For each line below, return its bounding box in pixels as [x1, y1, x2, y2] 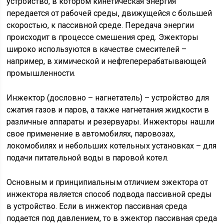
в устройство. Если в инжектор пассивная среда [6, 201, 187, 211]
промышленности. [6, 68, 76, 78]
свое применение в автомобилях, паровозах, [6, 129, 175, 138]
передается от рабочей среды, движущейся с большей [6, 8, 212, 18]
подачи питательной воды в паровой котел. [6, 153, 169, 162]
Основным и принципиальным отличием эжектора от [6, 177, 208, 187]
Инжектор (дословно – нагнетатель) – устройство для [6, 93, 209, 102]
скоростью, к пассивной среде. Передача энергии [6, 20, 194, 30]
